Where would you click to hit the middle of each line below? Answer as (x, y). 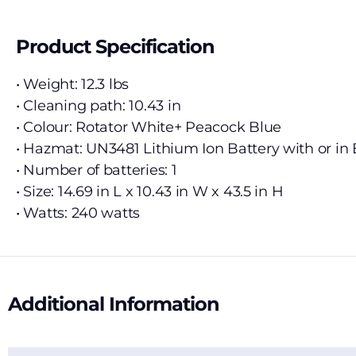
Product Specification (116, 47)
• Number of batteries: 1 (97, 170)
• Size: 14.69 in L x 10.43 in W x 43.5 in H (150, 192)
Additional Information (114, 304)
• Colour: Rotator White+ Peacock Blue (149, 128)
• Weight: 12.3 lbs (73, 85)
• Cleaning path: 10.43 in (99, 106)
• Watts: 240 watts (78, 213)
